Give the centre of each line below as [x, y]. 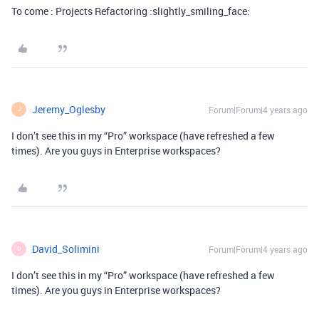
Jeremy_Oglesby [69, 109]
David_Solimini [66, 249]
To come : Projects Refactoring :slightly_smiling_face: [131, 11]
